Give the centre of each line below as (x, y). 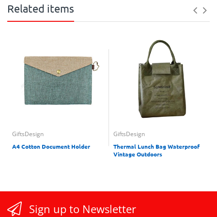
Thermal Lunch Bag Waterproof (156, 146)
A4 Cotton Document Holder (51, 146)
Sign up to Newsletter (83, 209)
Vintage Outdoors (138, 154)
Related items (41, 8)
